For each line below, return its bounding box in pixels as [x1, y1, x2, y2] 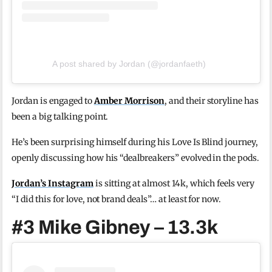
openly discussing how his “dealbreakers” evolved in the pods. [12, 152, 259, 163]
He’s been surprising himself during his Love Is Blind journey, [12, 136, 258, 148]
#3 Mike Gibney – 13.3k [12, 216, 218, 238]
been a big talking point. [12, 110, 109, 122]
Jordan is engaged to [12, 95, 94, 106]
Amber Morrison [93, 95, 165, 106]
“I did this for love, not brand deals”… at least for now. [12, 193, 222, 205]
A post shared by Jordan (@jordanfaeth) [52, 58, 206, 69]
